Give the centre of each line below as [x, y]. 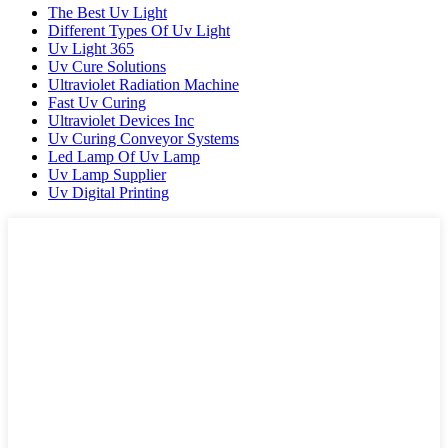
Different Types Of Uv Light [139, 30]
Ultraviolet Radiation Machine [143, 84]
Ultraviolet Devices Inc [121, 120]
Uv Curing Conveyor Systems [143, 138]
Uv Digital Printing [108, 192]
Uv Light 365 [91, 48]
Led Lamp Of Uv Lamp [124, 156]
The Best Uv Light [107, 12]
